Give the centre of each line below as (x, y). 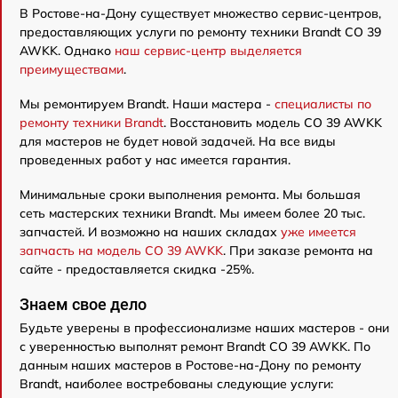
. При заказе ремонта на (298, 251)
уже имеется (318, 232)
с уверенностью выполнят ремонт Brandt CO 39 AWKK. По (195, 346)
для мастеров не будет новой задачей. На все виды (178, 141)
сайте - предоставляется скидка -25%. (137, 269)
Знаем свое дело (83, 304)
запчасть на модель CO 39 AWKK (121, 251)
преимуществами (72, 69)
